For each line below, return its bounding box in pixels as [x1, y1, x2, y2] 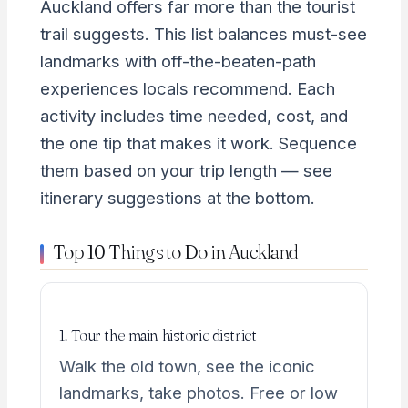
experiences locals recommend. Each [39, 77, 335, 98]
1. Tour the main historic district [58, 325, 257, 345]
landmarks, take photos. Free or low [58, 382, 338, 403]
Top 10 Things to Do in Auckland [52, 239, 299, 263]
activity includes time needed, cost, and [39, 105, 348, 126]
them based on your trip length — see [39, 159, 332, 180]
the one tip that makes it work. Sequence [39, 132, 357, 153]
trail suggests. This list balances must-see [39, 23, 367, 44]
